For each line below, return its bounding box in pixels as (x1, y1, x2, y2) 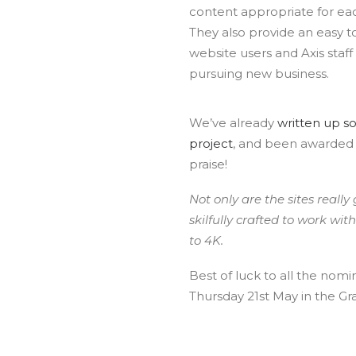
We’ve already (189, 115, 277, 130)
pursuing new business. (189, 66, 329, 81)
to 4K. (189, 233, 223, 248)
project (189, 136, 233, 151)
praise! (189, 157, 227, 172)
